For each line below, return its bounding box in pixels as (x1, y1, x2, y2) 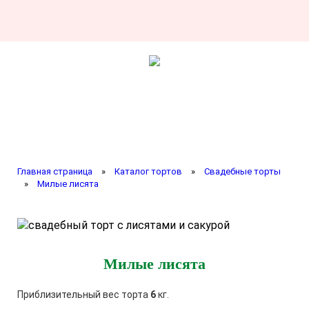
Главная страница (17, 166, 92, 177)
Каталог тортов (114, 166, 182, 177)
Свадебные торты (204, 166, 281, 177)
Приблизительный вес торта (17, 289, 150, 300)
